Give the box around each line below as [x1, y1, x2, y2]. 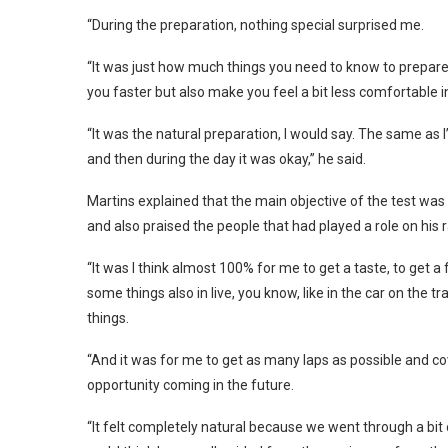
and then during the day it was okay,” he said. [87, 150, 366, 167]
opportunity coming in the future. [87, 376, 294, 393]
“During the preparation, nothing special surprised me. [87, 16, 424, 33]
